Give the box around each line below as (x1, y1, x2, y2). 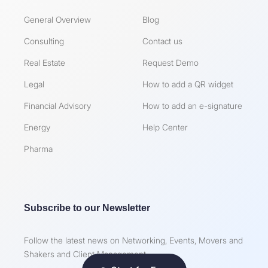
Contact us (142, 36, 183, 47)
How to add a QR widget (142, 79, 234, 90)
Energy (24, 122, 50, 133)
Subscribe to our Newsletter (24, 203, 150, 214)
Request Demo (142, 57, 199, 68)
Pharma (24, 144, 53, 154)
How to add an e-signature (142, 100, 243, 111)
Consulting (24, 36, 64, 47)
